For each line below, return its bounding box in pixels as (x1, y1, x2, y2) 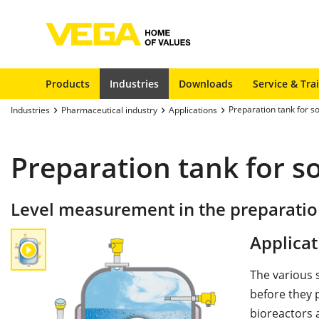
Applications (169, 103, 217, 116)
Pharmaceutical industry (61, 103, 157, 116)
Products (46, 77, 90, 90)
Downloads (179, 77, 233, 90)
